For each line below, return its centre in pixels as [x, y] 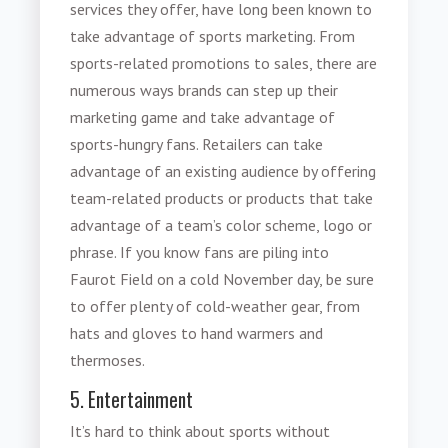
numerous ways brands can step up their [204, 89]
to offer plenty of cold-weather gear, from [215, 305]
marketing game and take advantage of [203, 116]
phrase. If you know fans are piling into [200, 251]
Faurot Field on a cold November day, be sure [222, 278]
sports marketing [256, 35]
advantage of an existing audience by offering [223, 170]
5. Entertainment [132, 399]
